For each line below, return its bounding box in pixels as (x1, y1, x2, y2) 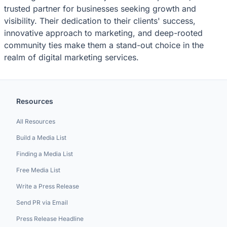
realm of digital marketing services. (4, 52, 139, 62)
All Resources (16, 118, 55, 125)
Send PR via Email (16, 199, 68, 206)
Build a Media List (16, 134, 66, 141)
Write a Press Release (16, 182, 79, 190)
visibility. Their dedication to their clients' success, (4, 15, 196, 26)
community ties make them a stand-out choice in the (4, 40, 204, 50)
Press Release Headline (16, 215, 84, 222)
